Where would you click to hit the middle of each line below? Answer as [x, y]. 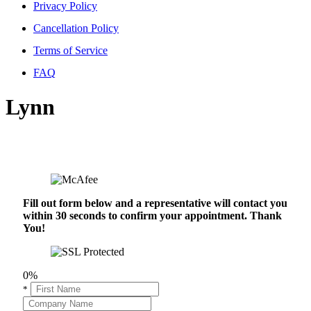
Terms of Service [70, 51]
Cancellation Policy [76, 28]
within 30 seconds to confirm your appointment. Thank [152, 216]
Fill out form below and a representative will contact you [155, 203]
